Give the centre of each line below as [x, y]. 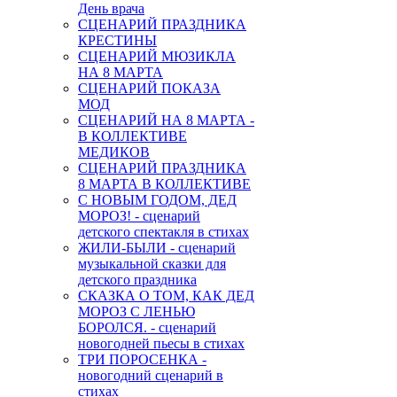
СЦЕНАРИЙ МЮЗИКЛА [157, 56]
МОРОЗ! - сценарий [139, 215]
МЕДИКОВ [114, 152]
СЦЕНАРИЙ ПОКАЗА [149, 88]
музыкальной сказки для [152, 263]
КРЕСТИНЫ [117, 40]
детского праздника [137, 279]
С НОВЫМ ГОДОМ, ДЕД [157, 199]
